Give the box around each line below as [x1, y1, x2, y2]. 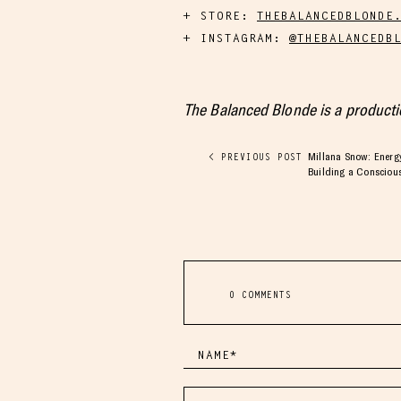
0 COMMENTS [229, 288, 292, 301]
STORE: [200, 8, 257, 23]
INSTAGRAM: [200, 30, 289, 46]
